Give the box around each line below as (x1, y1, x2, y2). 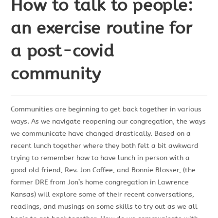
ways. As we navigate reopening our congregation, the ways (11, 117, 206, 126)
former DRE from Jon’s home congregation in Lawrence (11, 178, 189, 187)
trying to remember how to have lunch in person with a (11, 154, 190, 163)
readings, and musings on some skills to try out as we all (11, 202, 198, 211)
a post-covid (11, 41, 114, 61)
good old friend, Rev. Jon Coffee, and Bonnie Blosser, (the (11, 166, 196, 175)
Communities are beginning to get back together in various (11, 105, 202, 114)
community (11, 64, 101, 84)
